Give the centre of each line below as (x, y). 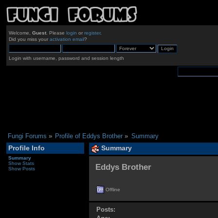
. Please (56, 33)
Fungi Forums (27, 136)
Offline (112, 190)
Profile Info (26, 148)
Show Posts (21, 168)
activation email (67, 39)
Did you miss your (29, 39)
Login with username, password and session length (66, 58)
